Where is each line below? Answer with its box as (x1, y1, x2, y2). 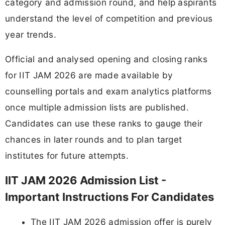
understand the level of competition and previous (5, 13, 213, 24)
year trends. (5, 29, 56, 40)
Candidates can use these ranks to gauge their (5, 118, 203, 129)
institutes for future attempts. (5, 150, 129, 161)
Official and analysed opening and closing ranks (5, 54, 208, 65)
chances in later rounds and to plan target (5, 134, 182, 145)
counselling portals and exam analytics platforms (5, 86, 212, 97)
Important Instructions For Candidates (5, 190, 214, 204)
